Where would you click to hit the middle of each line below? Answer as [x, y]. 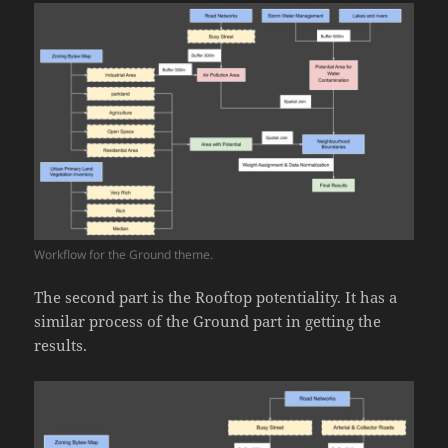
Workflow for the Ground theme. [124, 255]
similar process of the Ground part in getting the [208, 321]
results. [61, 345]
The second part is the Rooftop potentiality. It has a [216, 297]
